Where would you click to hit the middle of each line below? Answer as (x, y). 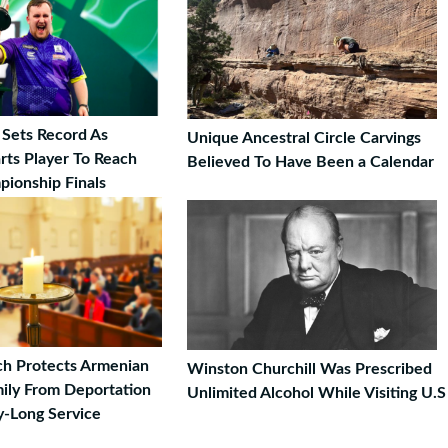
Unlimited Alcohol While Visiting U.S (316, 393)
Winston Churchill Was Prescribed (309, 369)
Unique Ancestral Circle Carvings (304, 138)
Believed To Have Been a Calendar (310, 162)
